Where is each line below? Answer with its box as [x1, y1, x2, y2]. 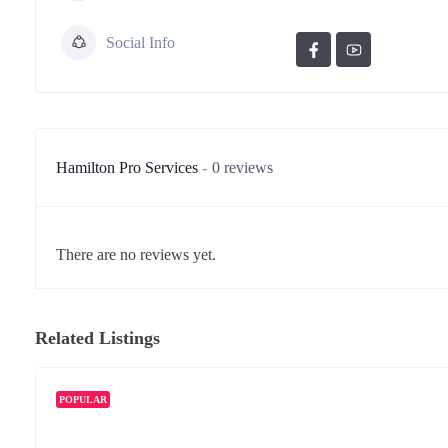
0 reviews [212, 159, 273, 176]
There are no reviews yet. [56, 246, 216, 263]
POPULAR [59, 394, 107, 405]
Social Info [106, 33, 175, 51]
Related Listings [35, 328, 160, 348]
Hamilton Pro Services [56, 159, 202, 176]
